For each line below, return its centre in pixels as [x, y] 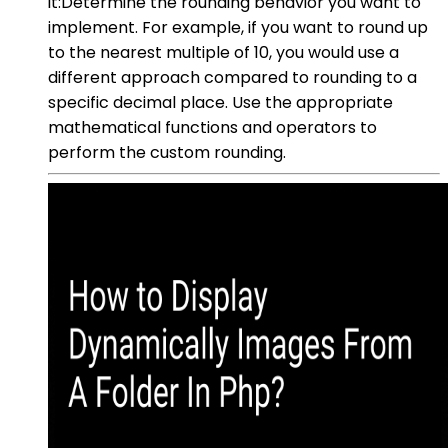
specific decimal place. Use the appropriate [220, 102]
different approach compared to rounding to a [232, 77]
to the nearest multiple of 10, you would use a [223, 52]
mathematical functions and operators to [212, 127]
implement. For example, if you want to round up [238, 27]
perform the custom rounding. [167, 152]
